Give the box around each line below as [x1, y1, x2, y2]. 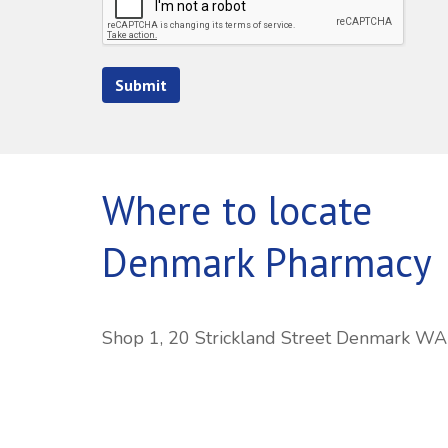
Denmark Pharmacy [102, 236, 432, 288]
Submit [115, 75, 167, 95]
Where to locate [102, 184, 383, 236]
